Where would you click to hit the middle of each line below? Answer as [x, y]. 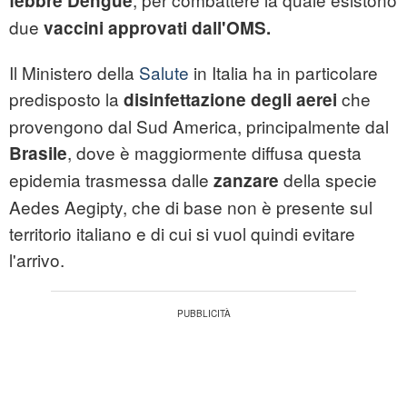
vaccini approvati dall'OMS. [155, 28]
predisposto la [66, 99]
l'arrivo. [37, 260]
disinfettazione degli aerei [230, 100]
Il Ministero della [74, 73]
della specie [328, 180]
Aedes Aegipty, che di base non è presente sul [191, 207]
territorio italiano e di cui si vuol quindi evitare [182, 233]
